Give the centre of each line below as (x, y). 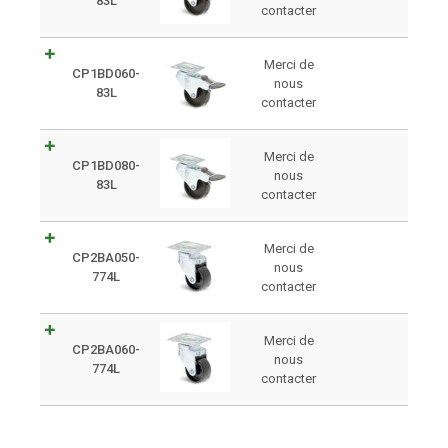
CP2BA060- (106, 349)
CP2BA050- (106, 257)
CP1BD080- (106, 165)
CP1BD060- (106, 73)
